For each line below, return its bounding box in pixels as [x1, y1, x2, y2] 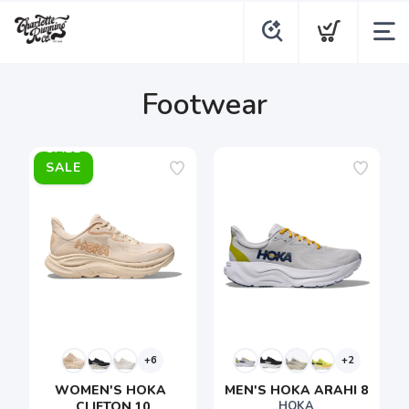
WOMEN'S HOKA [55, 382, 171, 399]
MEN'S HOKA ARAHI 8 [225, 382, 369, 399]
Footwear [142, 85, 267, 124]
